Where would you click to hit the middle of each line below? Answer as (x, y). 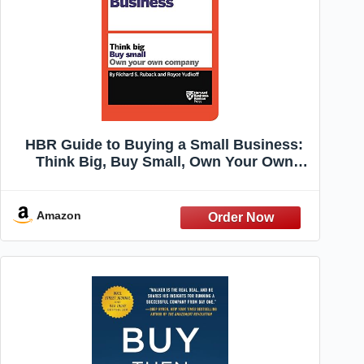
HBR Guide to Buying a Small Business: (165, 145)
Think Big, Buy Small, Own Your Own (164, 162)
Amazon (59, 216)
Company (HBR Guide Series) (164, 179)
